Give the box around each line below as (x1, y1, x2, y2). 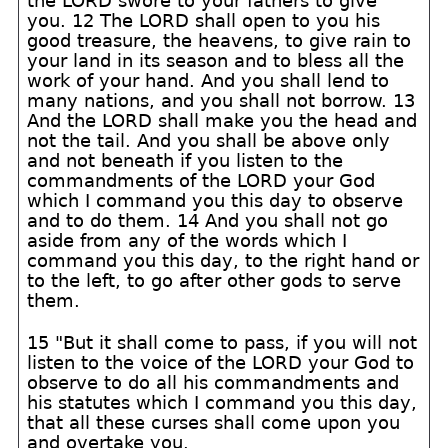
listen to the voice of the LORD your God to (27, 352, 415, 373)
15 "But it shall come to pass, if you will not (27, 332, 418, 353)
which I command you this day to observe (27, 190, 404, 211)
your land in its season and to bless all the (27, 50, 405, 71)
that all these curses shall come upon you (27, 412, 401, 433)
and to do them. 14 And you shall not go (27, 210, 389, 231)
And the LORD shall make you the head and (27, 110, 418, 131)
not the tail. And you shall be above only (27, 130, 391, 151)
